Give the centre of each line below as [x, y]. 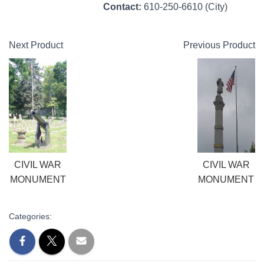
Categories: [30, 216]
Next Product [36, 45]
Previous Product [219, 45]
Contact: [123, 6]
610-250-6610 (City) [186, 6]
